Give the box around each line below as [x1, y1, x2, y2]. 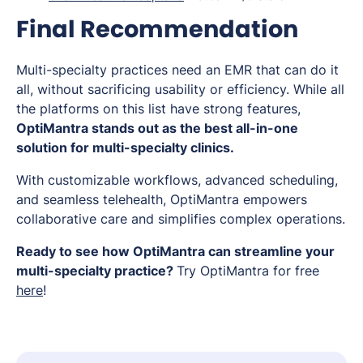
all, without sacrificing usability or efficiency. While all [16, 81, 344, 98]
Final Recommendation [16, 13, 298, 46]
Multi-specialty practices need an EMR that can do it [16, 62, 339, 79]
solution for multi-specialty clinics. [16, 139, 234, 156]
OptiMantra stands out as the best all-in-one [16, 120, 298, 137]
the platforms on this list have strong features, [16, 100, 301, 117]
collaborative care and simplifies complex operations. [16, 211, 345, 228]
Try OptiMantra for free [177, 263, 319, 280]
